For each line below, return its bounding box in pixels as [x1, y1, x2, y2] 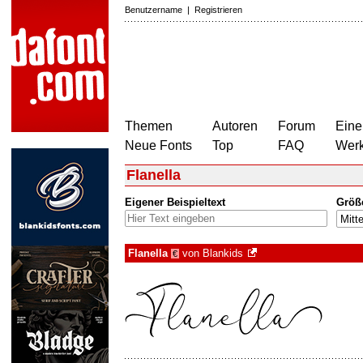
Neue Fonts [125, 139, 192, 152]
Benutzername [125, 5, 182, 15]
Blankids [203, 247, 243, 260]
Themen [125, 119, 173, 133]
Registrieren [194, 5, 242, 15]
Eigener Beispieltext [125, 196, 225, 209]
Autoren [212, 119, 258, 133]
